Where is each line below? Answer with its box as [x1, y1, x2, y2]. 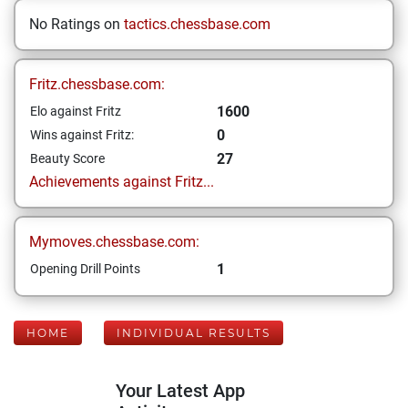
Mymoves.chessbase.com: [29, 233, 199, 250]
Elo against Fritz [30, 104, 121, 118]
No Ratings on [29, 15, 124, 33]
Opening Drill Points [30, 261, 140, 276]
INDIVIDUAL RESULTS [117, 326, 270, 340]
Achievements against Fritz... [29, 173, 214, 190]
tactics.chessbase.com [124, 15, 270, 33]
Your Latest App [116, 380, 245, 402]
